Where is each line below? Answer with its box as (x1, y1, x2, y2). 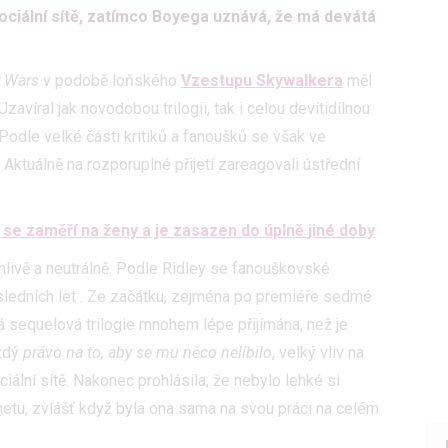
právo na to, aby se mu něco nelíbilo (23, 343, 272, 363)
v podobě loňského (39, 71, 181, 91)
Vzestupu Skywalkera (181, 71, 343, 91)
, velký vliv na (272, 343, 364, 363)
